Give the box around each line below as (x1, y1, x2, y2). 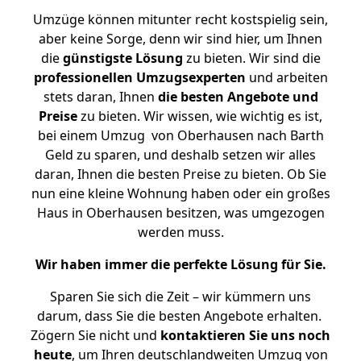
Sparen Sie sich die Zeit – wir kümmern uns (50, 288, 311, 305)
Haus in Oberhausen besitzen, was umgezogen (36, 204, 325, 222)
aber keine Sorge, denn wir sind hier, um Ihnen (39, 30, 322, 48)
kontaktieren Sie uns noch (160, 326, 330, 344)
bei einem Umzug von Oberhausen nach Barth (37, 127, 324, 144)
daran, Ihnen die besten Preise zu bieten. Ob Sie (35, 165, 326, 183)
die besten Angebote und (157, 88, 318, 106)
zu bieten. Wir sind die (182, 49, 321, 67)
